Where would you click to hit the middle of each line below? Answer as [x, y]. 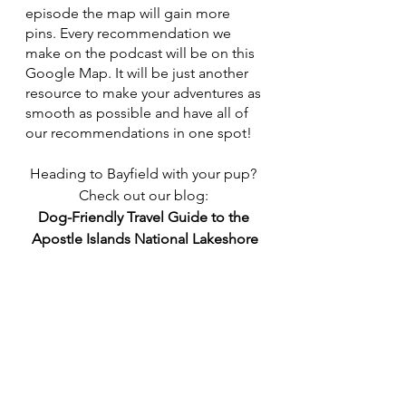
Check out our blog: [145, 196]
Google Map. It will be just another [139, 73]
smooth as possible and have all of [139, 113]
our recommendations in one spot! [139, 133]
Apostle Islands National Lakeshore [145, 239]
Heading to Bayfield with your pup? [145, 174]
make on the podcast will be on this [142, 53]
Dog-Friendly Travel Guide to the [145, 217]
